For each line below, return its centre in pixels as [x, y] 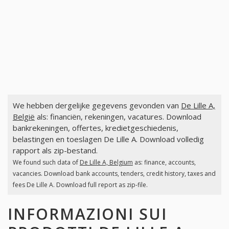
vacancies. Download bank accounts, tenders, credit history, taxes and [114, 174]
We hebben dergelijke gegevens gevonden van [97, 106]
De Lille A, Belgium [106, 163]
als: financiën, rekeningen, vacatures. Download [118, 117]
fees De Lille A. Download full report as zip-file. [80, 185]
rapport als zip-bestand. [55, 151]
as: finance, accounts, [164, 163]
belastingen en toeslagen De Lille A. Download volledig [108, 139]
